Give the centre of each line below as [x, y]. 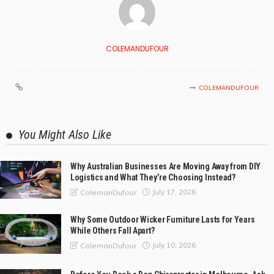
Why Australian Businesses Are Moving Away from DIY [166, 166]
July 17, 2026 [174, 192]
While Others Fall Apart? [113, 230]
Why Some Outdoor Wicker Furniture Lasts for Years [163, 219]
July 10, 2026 [174, 245]
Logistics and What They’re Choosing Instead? [153, 177]
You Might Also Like [65, 134]
